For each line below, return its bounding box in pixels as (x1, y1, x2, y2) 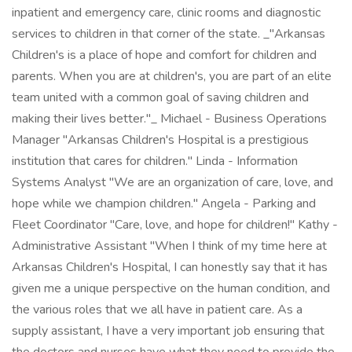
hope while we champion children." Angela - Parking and (12, 195, 316, 212)
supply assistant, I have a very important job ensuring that (12, 322, 324, 339)
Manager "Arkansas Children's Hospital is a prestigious (12, 131, 309, 148)
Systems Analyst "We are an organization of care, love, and (12, 174, 333, 191)
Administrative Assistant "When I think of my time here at (12, 237, 327, 255)
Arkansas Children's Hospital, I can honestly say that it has (12, 258, 328, 276)
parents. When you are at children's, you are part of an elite (12, 68, 332, 85)
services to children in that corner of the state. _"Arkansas (12, 25, 325, 42)
